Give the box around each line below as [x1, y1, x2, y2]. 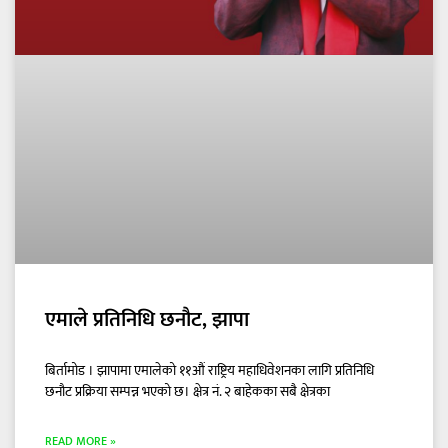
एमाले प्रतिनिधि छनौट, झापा [45, 302, 249, 338]
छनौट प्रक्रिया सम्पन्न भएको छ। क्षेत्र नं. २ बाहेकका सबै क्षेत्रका [45, 380, 330, 404]
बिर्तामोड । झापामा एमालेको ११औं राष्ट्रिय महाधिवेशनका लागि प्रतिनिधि [45, 359, 374, 383]
